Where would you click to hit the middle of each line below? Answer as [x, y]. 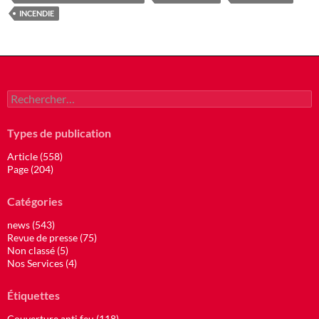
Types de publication [59, 133]
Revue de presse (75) [52, 238]
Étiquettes [33, 296]
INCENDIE [37, 14]
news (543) [31, 225]
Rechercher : [35, 96]
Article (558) [35, 157]
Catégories [35, 202]
